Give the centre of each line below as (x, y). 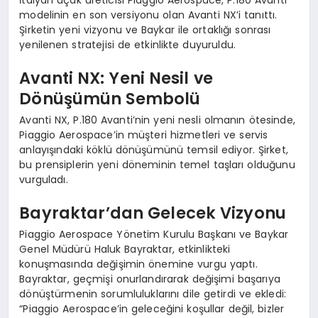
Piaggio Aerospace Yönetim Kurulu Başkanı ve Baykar (154, 234)
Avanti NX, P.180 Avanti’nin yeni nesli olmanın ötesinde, (157, 120)
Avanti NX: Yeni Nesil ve (116, 78)
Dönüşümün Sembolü (110, 99)
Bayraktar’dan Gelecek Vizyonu (153, 213)
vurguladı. (44, 179)
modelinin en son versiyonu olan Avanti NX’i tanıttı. (148, 15)
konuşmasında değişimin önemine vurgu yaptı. (138, 264)
